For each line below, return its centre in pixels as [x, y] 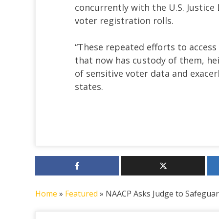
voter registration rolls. [124, 21]
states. [89, 87]
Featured [81, 194]
